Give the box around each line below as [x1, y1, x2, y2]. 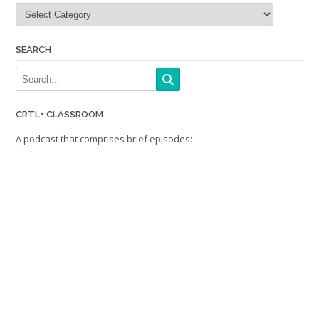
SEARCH [16, 43, 51, 55]
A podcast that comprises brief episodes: [16, 132, 192, 145]
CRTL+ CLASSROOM [16, 108, 103, 120]
